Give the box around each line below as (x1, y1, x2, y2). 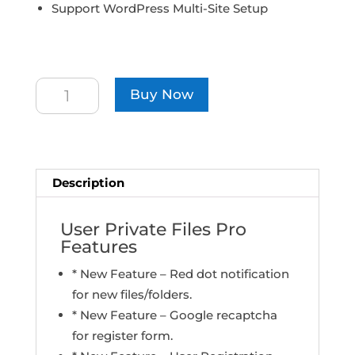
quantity (34, 123, 84, 139)
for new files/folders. (71, 287, 192, 303)
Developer (34, 80, 96, 96)
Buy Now (129, 86, 193, 103)
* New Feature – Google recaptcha (71, 307, 277, 323)
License (34, 101, 81, 117)
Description (52, 175, 124, 191)
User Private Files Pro (59, 219, 246, 241)
